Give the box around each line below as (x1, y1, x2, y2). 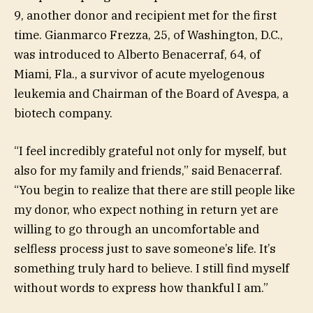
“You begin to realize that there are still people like (14, 182, 295, 198)
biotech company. (14, 105, 112, 122)
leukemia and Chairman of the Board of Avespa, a (14, 86, 289, 102)
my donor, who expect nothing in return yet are (14, 202, 278, 218)
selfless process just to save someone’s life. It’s (14, 241, 276, 257)
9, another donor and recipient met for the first (14, 8, 277, 24)
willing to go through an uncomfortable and (14, 221, 259, 238)
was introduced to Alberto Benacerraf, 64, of (14, 47, 261, 63)
